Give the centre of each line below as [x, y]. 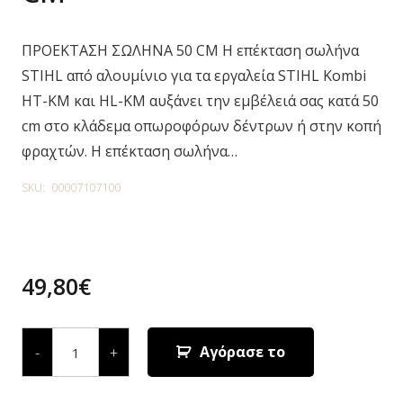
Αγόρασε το [242, 352]
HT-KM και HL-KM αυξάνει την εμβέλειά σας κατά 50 [200, 101]
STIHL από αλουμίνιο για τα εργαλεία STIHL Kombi [194, 76]
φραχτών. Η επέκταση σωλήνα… [130, 151]
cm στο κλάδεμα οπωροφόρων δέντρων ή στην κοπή [201, 126]
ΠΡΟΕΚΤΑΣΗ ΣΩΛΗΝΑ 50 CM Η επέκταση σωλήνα [190, 50]
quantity [77, 391]
